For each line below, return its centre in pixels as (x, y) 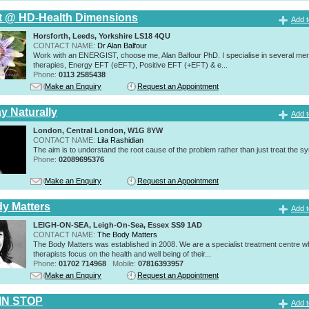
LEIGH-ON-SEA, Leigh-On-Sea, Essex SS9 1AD (118, 225)
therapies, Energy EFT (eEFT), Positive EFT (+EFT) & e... (130, 64)
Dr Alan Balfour (122, 45)
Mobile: (125, 263)
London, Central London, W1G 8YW (98, 130)
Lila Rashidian (120, 140)
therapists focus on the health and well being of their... (122, 253)
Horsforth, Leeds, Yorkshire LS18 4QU (102, 36)
